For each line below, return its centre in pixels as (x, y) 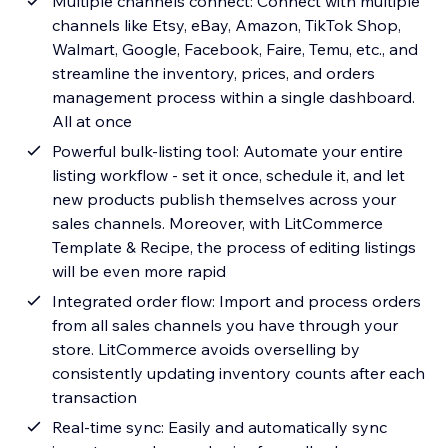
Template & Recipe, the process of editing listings (234, 247)
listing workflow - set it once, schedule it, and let (229, 175)
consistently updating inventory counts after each (239, 373)
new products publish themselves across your (224, 199)
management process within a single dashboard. (234, 97)
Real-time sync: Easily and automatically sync (220, 427)
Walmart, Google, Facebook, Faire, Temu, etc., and (235, 49)
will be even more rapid (139, 271)
